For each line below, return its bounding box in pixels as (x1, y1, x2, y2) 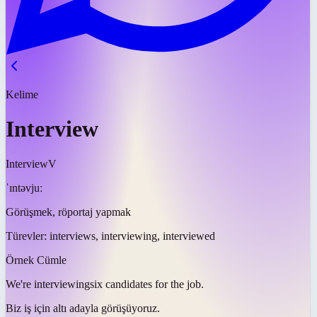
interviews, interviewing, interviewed (50, 229, 215, 242)
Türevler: (6, 229, 50, 242)
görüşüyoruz (101, 301, 157, 314)
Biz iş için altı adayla (6, 301, 98, 314)
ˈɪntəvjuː (6, 181, 42, 194)
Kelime (6, 88, 38, 100)
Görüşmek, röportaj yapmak (6, 205, 131, 218)
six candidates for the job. (90, 277, 204, 290)
